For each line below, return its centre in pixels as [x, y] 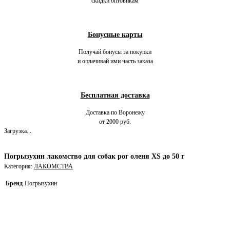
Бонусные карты [115, 35]
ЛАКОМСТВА [53, 167]
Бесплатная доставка [115, 95]
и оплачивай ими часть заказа [115, 61]
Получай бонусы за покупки [115, 52]
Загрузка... [18, 131]
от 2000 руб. [115, 122]
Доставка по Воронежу [115, 113]
